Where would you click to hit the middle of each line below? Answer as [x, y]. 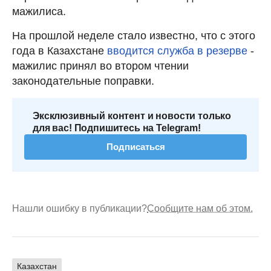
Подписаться [135, 146]
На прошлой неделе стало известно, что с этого [134, 35]
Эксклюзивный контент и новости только [132, 116]
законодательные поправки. [83, 81]
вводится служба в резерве [177, 51]
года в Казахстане [60, 51]
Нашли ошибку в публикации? [80, 208]
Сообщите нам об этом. [200, 208]
